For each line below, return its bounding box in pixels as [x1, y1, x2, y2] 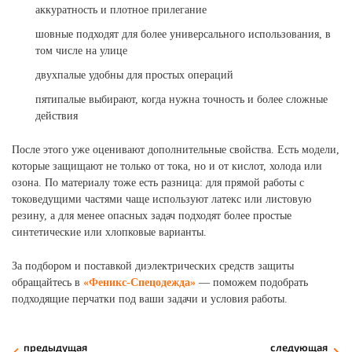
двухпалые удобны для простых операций [35, 69, 233, 81]
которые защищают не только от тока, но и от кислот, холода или [12, 160, 322, 172]
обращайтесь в [12, 277, 83, 288]
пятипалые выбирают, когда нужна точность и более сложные [35, 93, 328, 105]
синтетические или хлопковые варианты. [12, 226, 207, 238]
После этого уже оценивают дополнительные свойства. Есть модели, [12, 144, 339, 156]
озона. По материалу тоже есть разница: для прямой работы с [12, 177, 304, 189]
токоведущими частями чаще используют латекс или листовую [12, 193, 311, 205]
